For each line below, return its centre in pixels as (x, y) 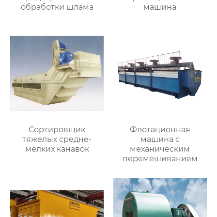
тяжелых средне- (57, 139)
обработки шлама (57, 7)
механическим (160, 149)
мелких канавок (57, 149)
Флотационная (160, 130)
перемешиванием (160, 159)
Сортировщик (57, 130)
